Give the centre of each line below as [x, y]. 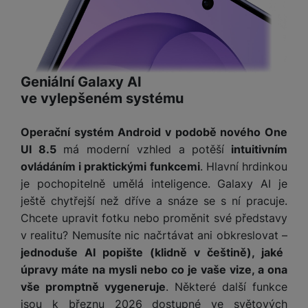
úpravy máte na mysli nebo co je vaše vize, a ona [154, 270]
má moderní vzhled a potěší [140, 150]
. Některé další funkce [227, 287]
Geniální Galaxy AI [83, 82]
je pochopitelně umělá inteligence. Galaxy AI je [154, 184]
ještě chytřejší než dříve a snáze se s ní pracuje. [154, 201]
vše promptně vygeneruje [93, 287]
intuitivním [256, 150]
